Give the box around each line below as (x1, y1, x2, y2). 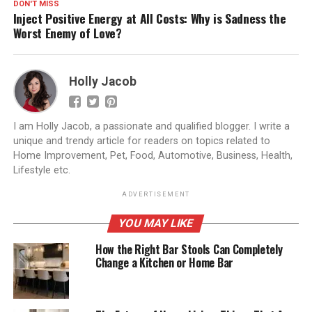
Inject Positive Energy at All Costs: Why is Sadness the (13, 9, 286, 28)
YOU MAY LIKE (117, 217, 196, 231)
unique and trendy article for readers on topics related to (13, 135, 270, 148)
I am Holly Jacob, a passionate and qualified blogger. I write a (13, 120, 290, 133)
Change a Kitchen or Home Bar (95, 254, 233, 272)
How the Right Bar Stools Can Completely (95, 241, 283, 258)
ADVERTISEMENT (121, 191, 191, 198)
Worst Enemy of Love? (13, 24, 122, 42)
